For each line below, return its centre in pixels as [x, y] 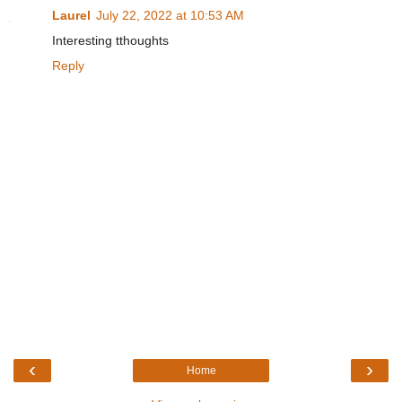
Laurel [71, 15]
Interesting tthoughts [110, 40]
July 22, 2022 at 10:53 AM [170, 15]
